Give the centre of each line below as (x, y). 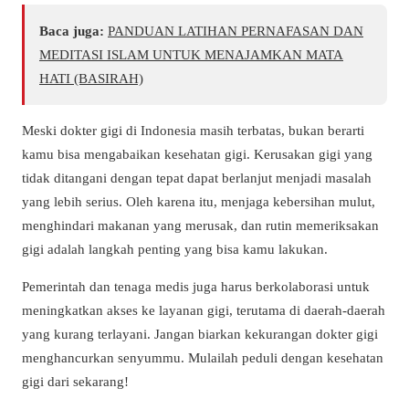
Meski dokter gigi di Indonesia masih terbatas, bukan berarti (193, 130)
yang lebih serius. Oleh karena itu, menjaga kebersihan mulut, (199, 201)
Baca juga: (72, 30)
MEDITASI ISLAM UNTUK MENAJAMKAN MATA (191, 54)
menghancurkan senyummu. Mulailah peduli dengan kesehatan (203, 358)
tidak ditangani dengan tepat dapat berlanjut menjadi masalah (197, 177)
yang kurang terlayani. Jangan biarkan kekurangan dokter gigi (200, 334)
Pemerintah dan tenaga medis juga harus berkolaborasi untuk (196, 287)
